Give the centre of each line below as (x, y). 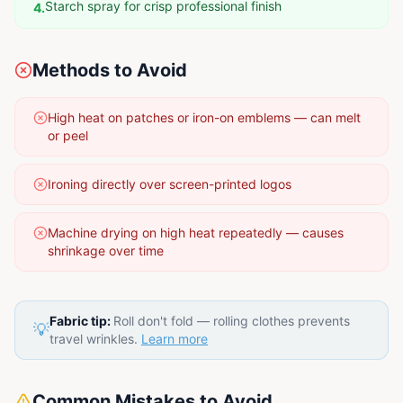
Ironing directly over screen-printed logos (170, 184)
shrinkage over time (106, 250)
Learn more (175, 338)
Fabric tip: (81, 320)
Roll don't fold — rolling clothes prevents (232, 320)
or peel (68, 135)
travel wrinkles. (94, 338)
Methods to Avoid (110, 70)
